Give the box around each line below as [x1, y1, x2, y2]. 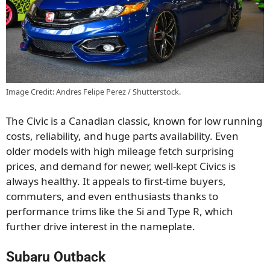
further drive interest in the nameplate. [6, 219, 195, 233]
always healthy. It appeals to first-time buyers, [6, 174, 226, 188]
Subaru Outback [6, 249, 105, 266]
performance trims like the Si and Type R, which [6, 204, 233, 218]
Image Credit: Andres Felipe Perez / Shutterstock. [6, 86, 181, 98]
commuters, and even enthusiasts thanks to [6, 189, 218, 203]
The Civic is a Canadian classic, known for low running [6, 113, 262, 128]
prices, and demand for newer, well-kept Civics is [6, 159, 236, 173]
